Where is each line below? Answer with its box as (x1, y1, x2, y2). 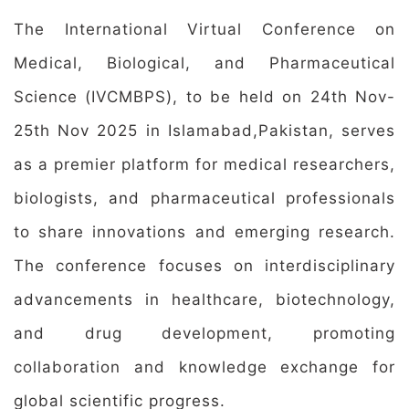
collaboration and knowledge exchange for (14, 358, 395, 376)
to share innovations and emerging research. (14, 223, 395, 241)
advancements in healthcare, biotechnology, (14, 290, 395, 309)
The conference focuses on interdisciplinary (14, 257, 395, 275)
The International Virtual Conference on (14, 20, 395, 38)
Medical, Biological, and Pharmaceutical (14, 54, 395, 72)
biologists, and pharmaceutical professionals (14, 189, 395, 207)
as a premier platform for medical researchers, (14, 155, 395, 173)
